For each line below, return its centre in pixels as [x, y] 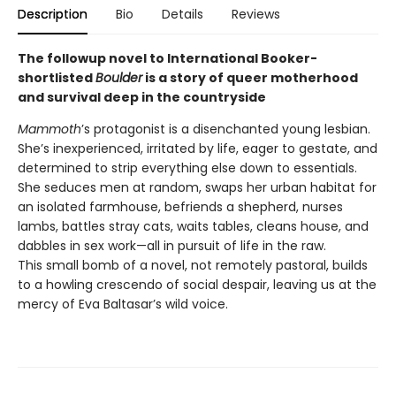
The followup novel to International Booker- [168, 59]
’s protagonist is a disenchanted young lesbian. [226, 129]
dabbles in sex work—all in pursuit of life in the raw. [174, 246]
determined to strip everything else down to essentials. [187, 168]
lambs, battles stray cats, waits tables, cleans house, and [193, 227]
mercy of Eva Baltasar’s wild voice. [128, 305]
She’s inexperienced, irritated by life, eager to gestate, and [198, 149]
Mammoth [49, 129]
